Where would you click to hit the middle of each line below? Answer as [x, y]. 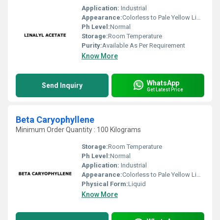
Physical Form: [105, 184]
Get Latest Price [165, 89]
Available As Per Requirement [144, 45]
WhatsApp [163, 83]
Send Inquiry [62, 85]
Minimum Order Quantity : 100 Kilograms [78, 130]
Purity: [92, 45]
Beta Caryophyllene [55, 120]
